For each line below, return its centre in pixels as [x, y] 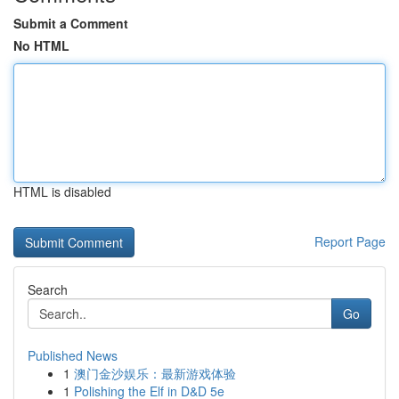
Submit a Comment [71, 23]
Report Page [350, 241]
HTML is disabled [62, 191]
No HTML [41, 45]
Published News [73, 355]
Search [48, 289]
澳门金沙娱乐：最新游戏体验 [155, 373]
